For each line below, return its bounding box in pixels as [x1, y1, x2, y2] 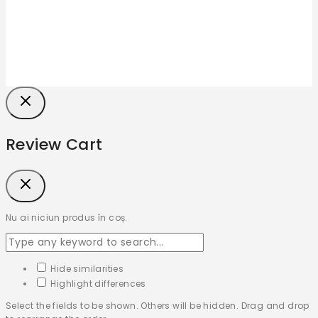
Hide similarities [48, 263, 124, 275]
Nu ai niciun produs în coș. [6, 212, 128, 224]
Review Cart [6, 133, 103, 156]
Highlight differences [48, 278, 146, 290]
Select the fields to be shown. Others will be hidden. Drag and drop [6, 300, 309, 312]
